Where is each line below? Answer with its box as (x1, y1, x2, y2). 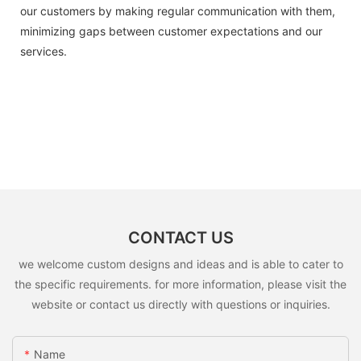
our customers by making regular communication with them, (20, 3, 335, 18)
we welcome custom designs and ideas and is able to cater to (18, 256, 343, 271)
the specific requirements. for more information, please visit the (15, 276, 346, 291)
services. (20, 44, 67, 58)
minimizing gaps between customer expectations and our (20, 23, 322, 38)
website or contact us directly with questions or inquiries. (31, 297, 330, 311)
